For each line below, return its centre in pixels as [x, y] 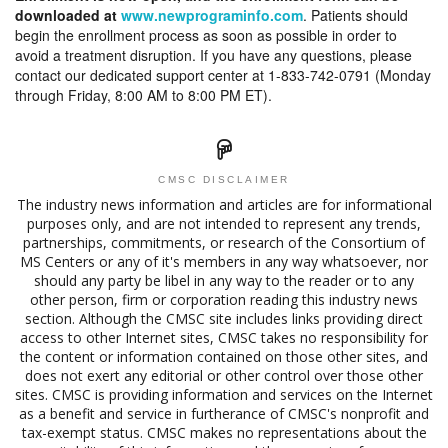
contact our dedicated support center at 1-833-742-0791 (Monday [223, 75]
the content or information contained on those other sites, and [224, 357]
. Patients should [355, 15]
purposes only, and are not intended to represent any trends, [224, 224]
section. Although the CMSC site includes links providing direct [224, 319]
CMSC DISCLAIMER [224, 180]
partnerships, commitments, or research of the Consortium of [224, 243]
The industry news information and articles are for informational [224, 205]
